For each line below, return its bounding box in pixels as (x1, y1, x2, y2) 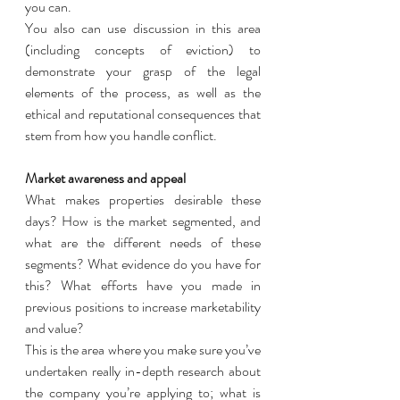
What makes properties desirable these (25, 189, 261, 210)
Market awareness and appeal (25, 168, 186, 188)
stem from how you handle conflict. (25, 125, 220, 146)
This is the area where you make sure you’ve (25, 339, 261, 360)
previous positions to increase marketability (25, 296, 261, 317)
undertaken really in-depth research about (25, 361, 261, 381)
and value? (25, 318, 84, 338)
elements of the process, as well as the (25, 82, 261, 103)
